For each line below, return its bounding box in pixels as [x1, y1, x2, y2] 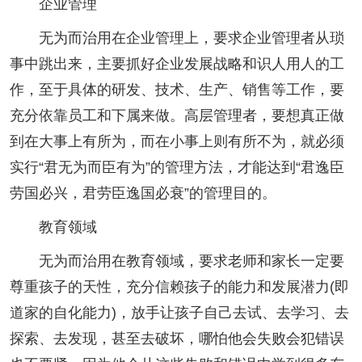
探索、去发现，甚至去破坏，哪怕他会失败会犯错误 [10, 330, 344, 347]
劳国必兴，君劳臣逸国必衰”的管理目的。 [10, 184, 276, 201]
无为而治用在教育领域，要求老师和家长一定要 [10, 252, 344, 269]
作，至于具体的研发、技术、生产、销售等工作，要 [10, 81, 344, 98]
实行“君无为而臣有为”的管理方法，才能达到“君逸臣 [10, 158, 344, 175]
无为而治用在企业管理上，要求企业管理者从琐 [10, 29, 344, 46]
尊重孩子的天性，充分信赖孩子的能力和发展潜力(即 [10, 278, 349, 295]
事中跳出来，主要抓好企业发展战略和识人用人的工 [10, 55, 344, 72]
